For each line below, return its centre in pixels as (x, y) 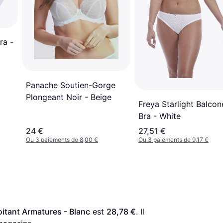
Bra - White (160, 116)
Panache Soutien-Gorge (71, 85)
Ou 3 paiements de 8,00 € (62, 140)
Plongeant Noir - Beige (69, 97)
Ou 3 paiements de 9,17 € (173, 140)
